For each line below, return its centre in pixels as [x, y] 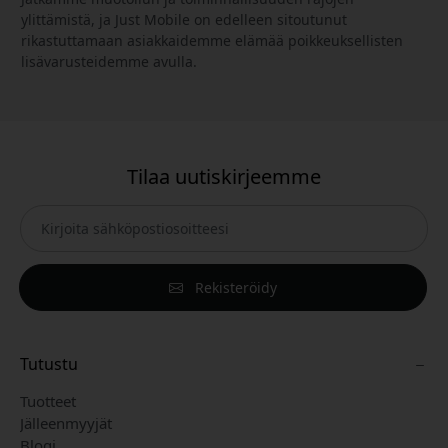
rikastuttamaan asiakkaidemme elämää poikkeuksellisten [212, 40]
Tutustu [49, 363]
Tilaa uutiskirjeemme [224, 176]
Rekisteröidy [234, 287]
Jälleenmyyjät [66, 422]
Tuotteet [48, 400]
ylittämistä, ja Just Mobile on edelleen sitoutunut [184, 19]
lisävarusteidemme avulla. [109, 61]
